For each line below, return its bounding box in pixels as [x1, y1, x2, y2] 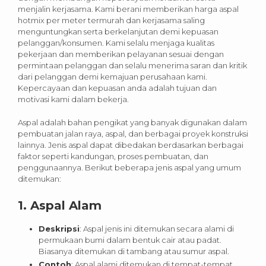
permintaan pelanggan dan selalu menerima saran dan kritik [18, 61, 247, 71]
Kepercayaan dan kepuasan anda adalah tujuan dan [18, 83, 217, 93]
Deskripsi [39, 224, 80, 234]
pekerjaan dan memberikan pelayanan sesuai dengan [18, 49, 224, 59]
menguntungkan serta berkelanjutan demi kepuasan [18, 27, 218, 37]
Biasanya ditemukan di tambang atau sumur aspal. [39, 246, 229, 256]
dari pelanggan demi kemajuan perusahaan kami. [18, 72, 207, 82]
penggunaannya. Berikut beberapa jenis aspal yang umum [18, 163, 241, 173]
